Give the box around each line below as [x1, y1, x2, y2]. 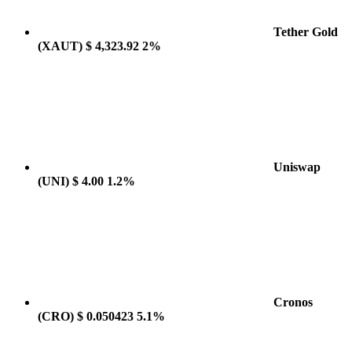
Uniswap [273, 160, 321, 174]
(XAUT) [38, 39, 82, 53]
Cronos [273, 295, 313, 309]
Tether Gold [273, 25, 338, 38]
